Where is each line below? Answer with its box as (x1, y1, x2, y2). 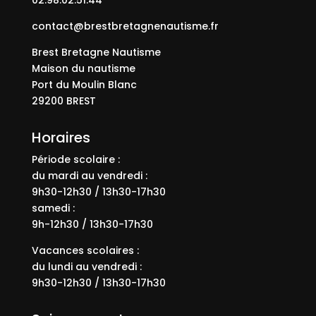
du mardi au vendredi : (31, 168, 147, 183)
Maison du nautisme (31, 61, 135, 75)
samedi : (31, 200, 75, 215)
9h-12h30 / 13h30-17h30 (31, 217, 153, 231)
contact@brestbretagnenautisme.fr (31, 18, 219, 33)
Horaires (31, 127, 90, 147)
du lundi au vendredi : (31, 259, 142, 274)
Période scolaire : (31, 152, 120, 166)
